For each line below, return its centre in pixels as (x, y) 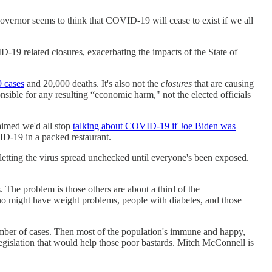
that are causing (223, 83)
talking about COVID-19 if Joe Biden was (154, 126)
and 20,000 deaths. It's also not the (93, 83)
